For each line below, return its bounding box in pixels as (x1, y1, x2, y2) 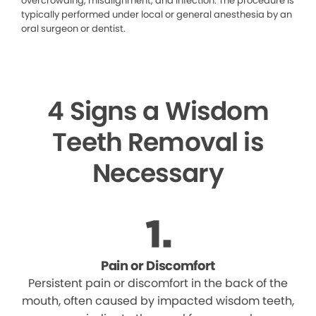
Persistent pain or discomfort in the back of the (28, 275, 288, 292)
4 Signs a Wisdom (47, 93, 269, 130)
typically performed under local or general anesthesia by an (21, 8, 292, 22)
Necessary (92, 155, 224, 192)
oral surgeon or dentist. (21, 22, 126, 36)
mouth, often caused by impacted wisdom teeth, (22, 293, 294, 310)
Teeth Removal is (52, 124, 264, 161)
